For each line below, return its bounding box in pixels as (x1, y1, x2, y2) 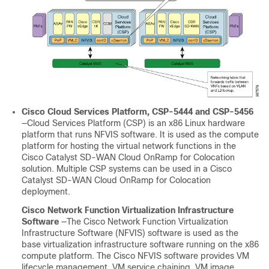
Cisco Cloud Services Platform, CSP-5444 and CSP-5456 (22, 106, 253, 116)
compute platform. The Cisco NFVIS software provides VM (22, 250, 249, 261)
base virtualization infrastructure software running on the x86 (22, 239, 259, 249)
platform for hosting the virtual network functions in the (22, 141, 236, 151)
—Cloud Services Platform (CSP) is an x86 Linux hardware (22, 118, 245, 128)
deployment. (22, 186, 70, 196)
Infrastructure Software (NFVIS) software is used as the (22, 228, 238, 238)
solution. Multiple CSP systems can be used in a (22, 163, 210, 174)
